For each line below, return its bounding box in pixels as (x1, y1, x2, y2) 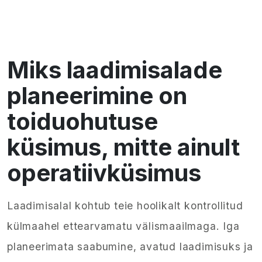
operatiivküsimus (7, 158, 201, 187)
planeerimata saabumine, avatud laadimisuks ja (7, 240, 253, 253)
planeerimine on (7, 81, 187, 110)
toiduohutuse (7, 107, 158, 136)
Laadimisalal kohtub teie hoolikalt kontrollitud (7, 199, 243, 212)
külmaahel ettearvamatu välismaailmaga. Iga (7, 220, 240, 232)
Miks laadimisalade (7, 56, 222, 84)
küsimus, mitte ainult (7, 133, 240, 161)
